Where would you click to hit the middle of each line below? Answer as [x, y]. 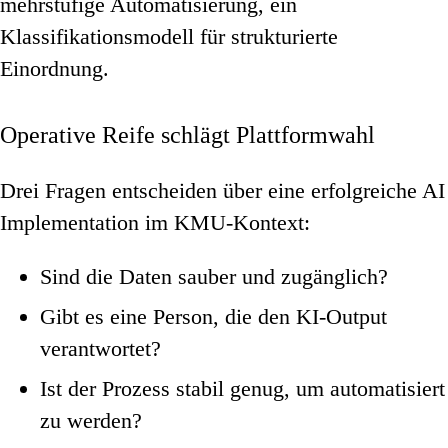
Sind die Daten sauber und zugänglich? [214, 277]
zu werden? [91, 421]
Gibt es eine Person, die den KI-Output [213, 317]
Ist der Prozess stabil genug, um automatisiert [242, 389]
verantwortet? [100, 349]
